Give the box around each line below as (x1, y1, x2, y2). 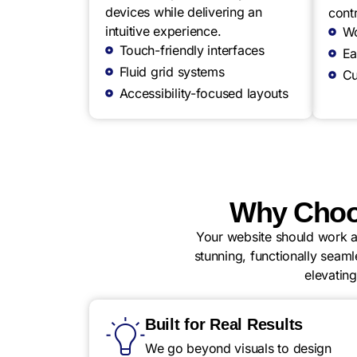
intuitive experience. (105, 23, 222, 39)
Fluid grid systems (119, 64, 225, 80)
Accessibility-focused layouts (119, 85, 288, 101)
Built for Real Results (145, 316, 304, 333)
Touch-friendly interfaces (119, 42, 265, 58)
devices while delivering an (105, 4, 262, 20)
